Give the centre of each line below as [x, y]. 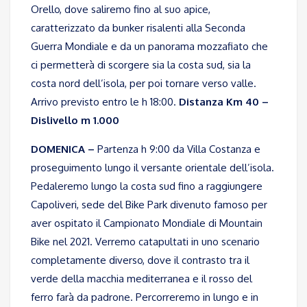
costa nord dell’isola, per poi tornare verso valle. [144, 84]
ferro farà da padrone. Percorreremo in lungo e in [145, 297]
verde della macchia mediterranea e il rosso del [142, 279]
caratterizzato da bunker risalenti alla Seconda [138, 28]
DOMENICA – [63, 149]
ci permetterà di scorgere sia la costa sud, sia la [141, 65]
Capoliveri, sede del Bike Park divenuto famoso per [149, 205]
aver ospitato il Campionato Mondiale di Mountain [147, 223]
